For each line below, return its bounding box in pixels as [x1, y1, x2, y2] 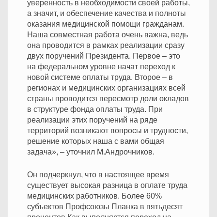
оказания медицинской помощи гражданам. [27, 19, 184, 28]
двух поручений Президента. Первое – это [27, 51, 180, 60]
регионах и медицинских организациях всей [27, 83, 186, 92]
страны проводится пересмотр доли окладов [27, 94, 189, 103]
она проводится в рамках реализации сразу [27, 41, 185, 49]
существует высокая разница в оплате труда [27, 181, 187, 189]
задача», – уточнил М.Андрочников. [27, 147, 155, 156]
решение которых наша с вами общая [27, 137, 164, 145]
